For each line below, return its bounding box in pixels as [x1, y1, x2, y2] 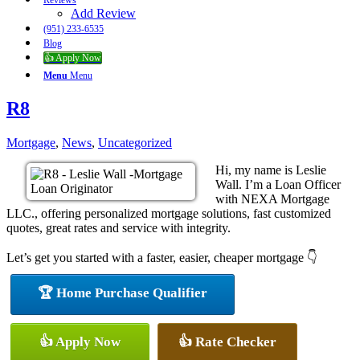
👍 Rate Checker [178, 333, 276, 350]
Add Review [71, 6, 136, 20]
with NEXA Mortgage [215, 191, 329, 206]
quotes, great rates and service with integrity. [6, 220, 231, 235]
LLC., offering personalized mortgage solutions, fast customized [6, 206, 331, 220]
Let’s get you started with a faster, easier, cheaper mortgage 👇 [6, 250, 317, 264]
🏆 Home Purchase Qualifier [38, 284, 207, 301]
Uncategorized [98, 135, 172, 149]
